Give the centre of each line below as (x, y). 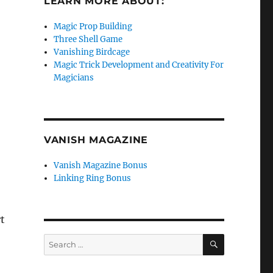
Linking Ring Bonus (93, 178)
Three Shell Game (88, 39)
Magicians (74, 78)
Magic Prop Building (93, 27)
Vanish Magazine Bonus (101, 165)
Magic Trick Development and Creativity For (139, 65)
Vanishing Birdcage (92, 52)
